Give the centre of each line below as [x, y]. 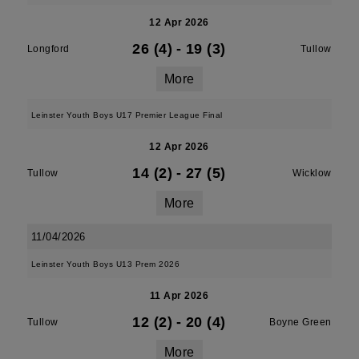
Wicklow [312, 173]
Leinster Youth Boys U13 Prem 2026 [105, 264]
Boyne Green [301, 322]
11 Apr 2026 [179, 296]
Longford [48, 49]
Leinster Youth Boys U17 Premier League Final [127, 115]
